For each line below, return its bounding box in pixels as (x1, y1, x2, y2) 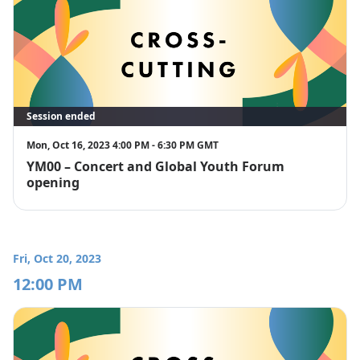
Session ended (27, 109, 96, 123)
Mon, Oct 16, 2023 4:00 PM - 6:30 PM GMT (27, 138, 219, 152)
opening (27, 174, 80, 191)
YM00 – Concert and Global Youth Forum (27, 157, 284, 175)
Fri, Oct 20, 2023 (13, 251, 101, 266)
